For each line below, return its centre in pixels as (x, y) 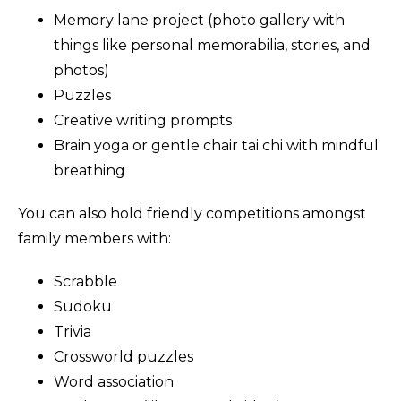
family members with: (94, 239)
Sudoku (83, 307)
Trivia (73, 332)
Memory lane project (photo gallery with (199, 21)
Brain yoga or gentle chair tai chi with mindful (216, 146)
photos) (81, 71)
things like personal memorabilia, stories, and (212, 46)
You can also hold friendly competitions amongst (192, 214)
